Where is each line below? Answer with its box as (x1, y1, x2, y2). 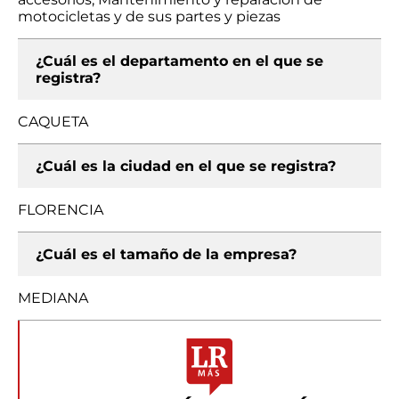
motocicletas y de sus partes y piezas (18, 8, 281, 25)
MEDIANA (18, 289, 88, 306)
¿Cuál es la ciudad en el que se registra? (36, 158, 336, 175)
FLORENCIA (18, 201, 103, 218)
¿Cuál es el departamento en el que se (36, 53, 323, 69)
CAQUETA (18, 113, 88, 130)
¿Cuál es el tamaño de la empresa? (36, 246, 297, 263)
